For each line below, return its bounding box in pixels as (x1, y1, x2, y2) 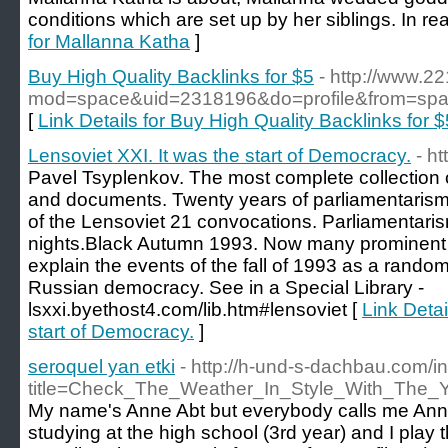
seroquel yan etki (28, 356, 175, 377)
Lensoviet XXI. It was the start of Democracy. (28, 145, 411, 166)
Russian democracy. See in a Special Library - (28, 277, 424, 298)
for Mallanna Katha (28, 31, 190, 52)
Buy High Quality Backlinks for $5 (28, 66, 314, 87)
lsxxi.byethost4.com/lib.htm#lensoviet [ (28, 299, 362, 320)
